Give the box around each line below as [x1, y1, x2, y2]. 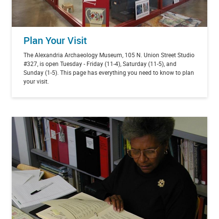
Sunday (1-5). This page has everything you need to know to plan [23, 68, 194, 76]
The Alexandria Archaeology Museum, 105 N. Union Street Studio [23, 50, 195, 59]
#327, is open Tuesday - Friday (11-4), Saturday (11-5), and [23, 59, 176, 67]
